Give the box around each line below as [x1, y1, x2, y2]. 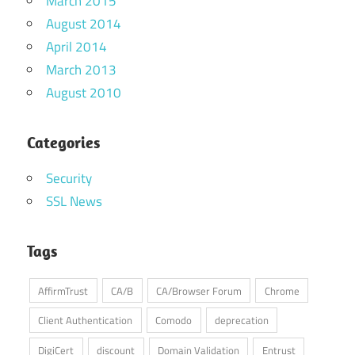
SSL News [46, 190, 102, 212]
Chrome [264, 282, 300, 299]
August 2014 [46, 13, 121, 34]
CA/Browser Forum [155, 282, 242, 299]
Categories [27, 132, 100, 152]
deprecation [214, 312, 269, 329]
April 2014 [46, 36, 107, 57]
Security [46, 167, 92, 189]
